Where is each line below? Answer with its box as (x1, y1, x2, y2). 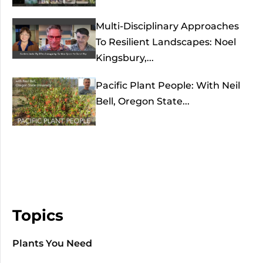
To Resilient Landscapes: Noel (96, 36, 237, 48)
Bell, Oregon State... (96, 95, 190, 107)
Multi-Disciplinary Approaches (96, 20, 240, 32)
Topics (12, 206, 63, 225)
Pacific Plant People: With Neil (96, 79, 241, 91)
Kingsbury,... (96, 52, 154, 63)
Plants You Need (12, 238, 92, 249)
